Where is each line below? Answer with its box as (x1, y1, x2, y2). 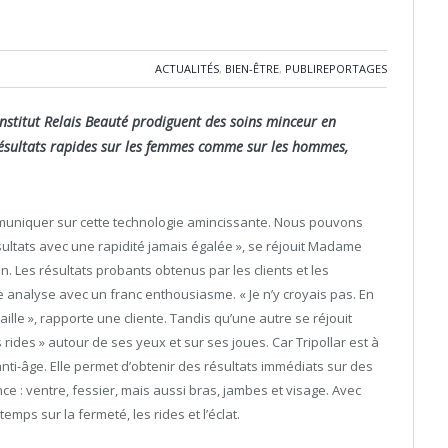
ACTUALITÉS (155, 60, 219, 76)
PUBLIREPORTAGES (285, 60, 387, 76)
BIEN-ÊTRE (225, 60, 279, 76)
